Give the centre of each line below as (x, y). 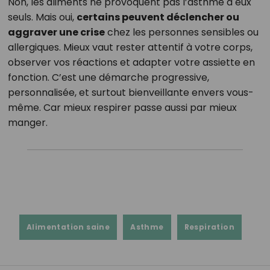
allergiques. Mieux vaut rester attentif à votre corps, (130, 47)
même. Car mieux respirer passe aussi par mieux (122, 108)
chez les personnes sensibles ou (181, 32)
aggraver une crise (56, 32)
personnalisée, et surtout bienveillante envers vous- (130, 93)
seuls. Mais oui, (42, 17)
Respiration (209, 227)
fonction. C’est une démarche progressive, (108, 77)
